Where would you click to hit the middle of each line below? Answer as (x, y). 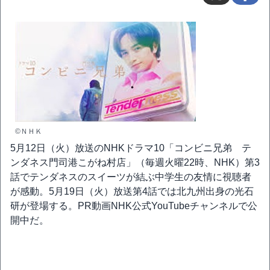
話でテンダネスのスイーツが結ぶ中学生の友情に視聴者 (131, 177)
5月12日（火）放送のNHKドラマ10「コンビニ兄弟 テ (131, 148)
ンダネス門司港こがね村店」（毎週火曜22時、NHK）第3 (135, 162)
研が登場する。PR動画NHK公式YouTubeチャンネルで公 (134, 206)
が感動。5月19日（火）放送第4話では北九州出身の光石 (132, 191)
